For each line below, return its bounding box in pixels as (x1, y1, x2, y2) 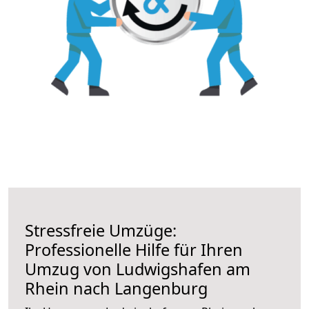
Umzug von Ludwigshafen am (25, 257, 250, 280)
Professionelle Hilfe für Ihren (25, 238, 243, 261)
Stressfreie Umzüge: (25, 219, 177, 241)
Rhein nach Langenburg (25, 277, 208, 299)
